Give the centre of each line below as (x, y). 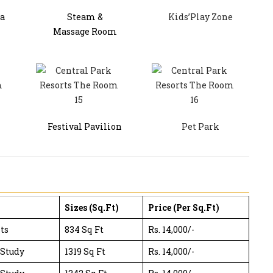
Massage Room (85, 31)
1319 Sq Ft (85, 251)
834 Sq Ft (84, 229)
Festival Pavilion (85, 126)
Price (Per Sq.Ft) (184, 207)
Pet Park (200, 126)
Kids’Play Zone (200, 16)
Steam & (85, 16)
